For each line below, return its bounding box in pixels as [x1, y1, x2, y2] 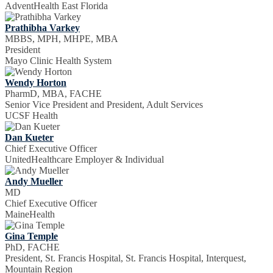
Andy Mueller [5, 175, 63, 186]
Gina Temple [5, 230, 58, 241]
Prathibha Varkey [5, 22, 80, 33]
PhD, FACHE [5, 241, 60, 252]
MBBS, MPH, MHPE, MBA [5, 33, 118, 44]
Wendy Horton [5, 77, 66, 88]
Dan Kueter [5, 132, 54, 143]
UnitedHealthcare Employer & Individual [5, 154, 164, 165]
